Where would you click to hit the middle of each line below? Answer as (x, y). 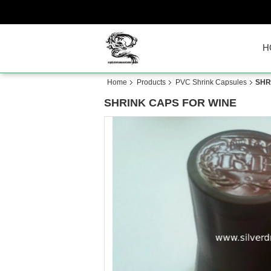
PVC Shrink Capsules (211, 82)
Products (151, 82)
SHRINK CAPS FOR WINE (170, 103)
